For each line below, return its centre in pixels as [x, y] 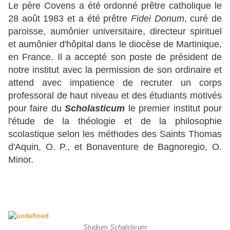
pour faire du [37, 109]
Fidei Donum [157, 19]
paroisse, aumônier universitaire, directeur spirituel [115, 32]
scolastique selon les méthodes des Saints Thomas [115, 134]
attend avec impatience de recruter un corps [115, 83]
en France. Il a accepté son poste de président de [115, 57]
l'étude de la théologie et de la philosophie [115, 121]
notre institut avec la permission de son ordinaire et [115, 70]
